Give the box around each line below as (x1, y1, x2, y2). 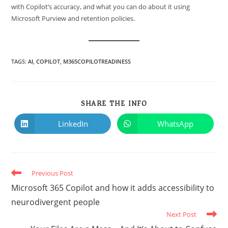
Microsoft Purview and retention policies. (11, 14, 135, 23)
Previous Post (32, 168, 74, 178)
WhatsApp (157, 118, 194, 129)
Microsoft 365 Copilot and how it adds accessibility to (11, 182, 215, 194)
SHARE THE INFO (80, 97, 148, 110)
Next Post (166, 210, 196, 219)
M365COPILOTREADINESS (63, 58, 131, 66)
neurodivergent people (11, 196, 100, 208)
